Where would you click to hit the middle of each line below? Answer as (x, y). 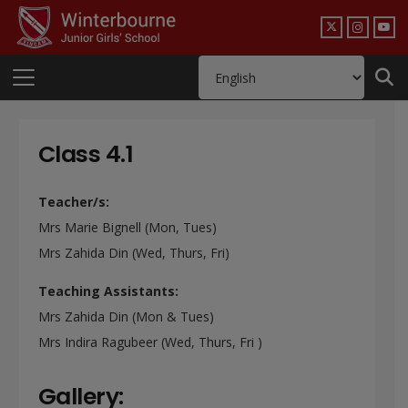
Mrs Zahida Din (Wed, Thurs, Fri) (134, 253)
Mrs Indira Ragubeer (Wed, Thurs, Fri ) (150, 342)
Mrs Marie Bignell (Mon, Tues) (127, 227)
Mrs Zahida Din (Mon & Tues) (126, 316)
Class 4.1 (86, 154)
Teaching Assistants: (108, 291)
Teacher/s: (74, 202)
